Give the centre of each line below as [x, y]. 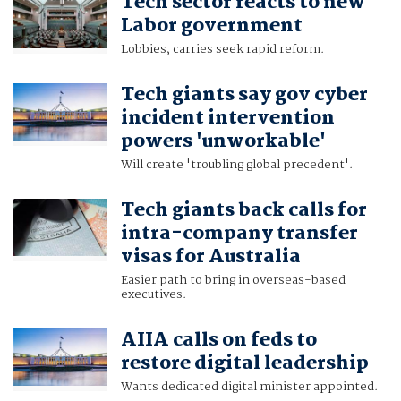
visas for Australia [210, 257]
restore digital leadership [244, 364]
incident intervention [227, 119]
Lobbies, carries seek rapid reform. [222, 50]
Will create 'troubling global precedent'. [236, 165]
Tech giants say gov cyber [244, 95]
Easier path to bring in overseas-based [233, 281]
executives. [153, 295]
